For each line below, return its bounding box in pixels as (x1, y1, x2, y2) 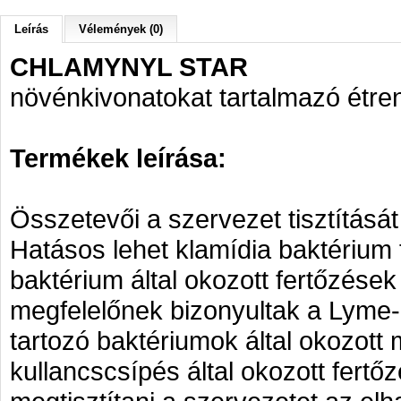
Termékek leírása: (10, 143, 226, 173)
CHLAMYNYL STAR (10, 52, 248, 81)
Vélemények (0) (79, 22, 163, 36)
